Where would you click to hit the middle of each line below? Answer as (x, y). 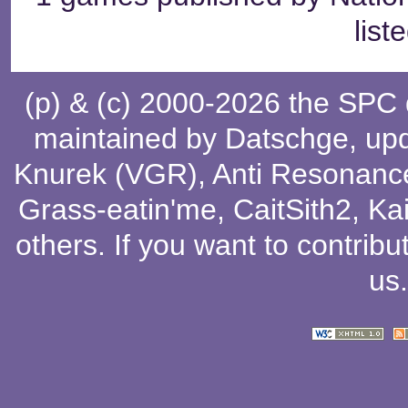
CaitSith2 (292, 209)
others (56, 245)
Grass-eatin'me (117, 209)
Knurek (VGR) (106, 173)
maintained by (129, 138)
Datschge (287, 138)
